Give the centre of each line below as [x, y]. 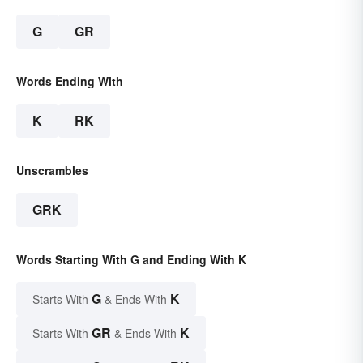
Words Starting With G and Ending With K [131, 260]
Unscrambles [52, 171]
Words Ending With [70, 81]
